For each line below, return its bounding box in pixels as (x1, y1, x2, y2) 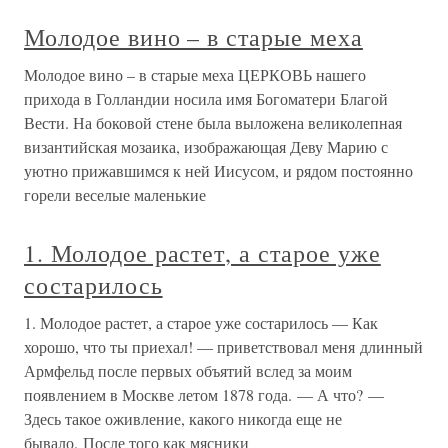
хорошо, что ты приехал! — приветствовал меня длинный (24, 336, 423, 357)
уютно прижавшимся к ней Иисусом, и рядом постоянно (24, 160, 413, 181)
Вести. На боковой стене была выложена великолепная (24, 112, 402, 133)
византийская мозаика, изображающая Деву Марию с (24, 136, 388, 157)
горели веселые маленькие (24, 184, 206, 205)
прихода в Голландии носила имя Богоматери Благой (24, 88, 388, 109)
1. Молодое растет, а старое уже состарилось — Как (24, 312, 378, 333)
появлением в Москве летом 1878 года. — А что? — (24, 384, 384, 405)
